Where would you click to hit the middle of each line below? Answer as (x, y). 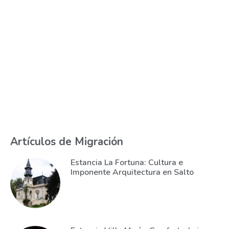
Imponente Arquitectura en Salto (132, 172)
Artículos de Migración (67, 142)
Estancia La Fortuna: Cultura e (127, 163)
